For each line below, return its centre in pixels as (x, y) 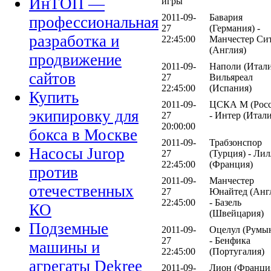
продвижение (75, 60)
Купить (54, 98)
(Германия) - (235, 28)
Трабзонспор (236, 142)
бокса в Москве (83, 135)
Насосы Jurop (77, 154)
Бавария (226, 17)
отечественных (81, 191)
